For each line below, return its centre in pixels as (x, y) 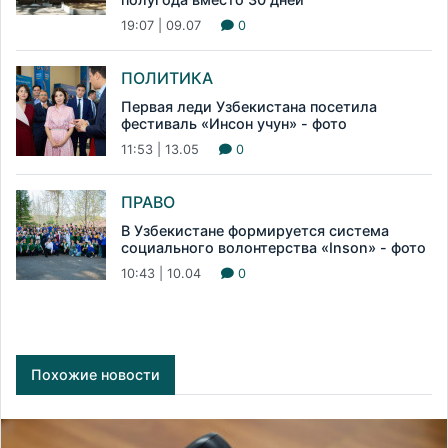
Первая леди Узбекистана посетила (249, 107)
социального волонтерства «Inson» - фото (273, 248)
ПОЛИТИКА (167, 78)
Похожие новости (95, 375)
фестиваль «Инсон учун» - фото (234, 124)
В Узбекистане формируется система (255, 231)
